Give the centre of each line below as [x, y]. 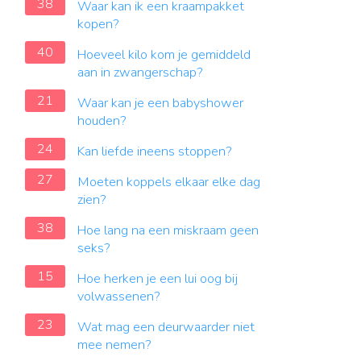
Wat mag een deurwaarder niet [166, 327]
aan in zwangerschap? [140, 73]
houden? [102, 121]
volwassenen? [119, 297]
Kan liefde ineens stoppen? [155, 151]
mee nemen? [114, 345]
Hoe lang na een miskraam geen [168, 230]
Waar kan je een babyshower [160, 103]
